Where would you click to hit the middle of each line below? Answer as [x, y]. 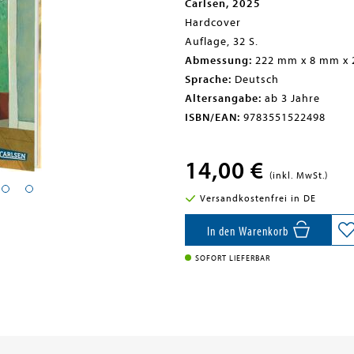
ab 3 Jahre [291, 98]
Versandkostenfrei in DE [258, 198]
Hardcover [213, 23]
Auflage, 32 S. [222, 41]
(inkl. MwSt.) [299, 175]
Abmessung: [218, 60]
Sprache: [208, 79]
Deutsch [255, 79]
